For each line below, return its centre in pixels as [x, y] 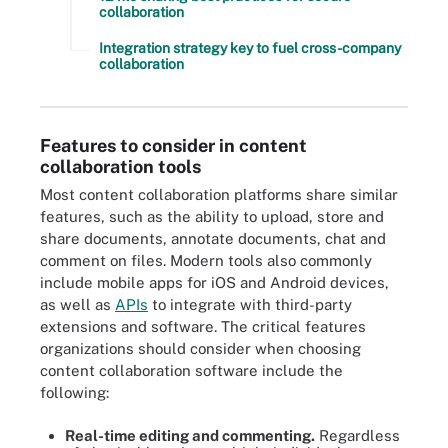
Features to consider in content [173, 145]
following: [74, 392]
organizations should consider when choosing [200, 348]
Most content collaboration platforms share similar [219, 194]
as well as [77, 304]
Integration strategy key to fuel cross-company [250, 48]
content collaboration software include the [191, 370]
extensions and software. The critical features [203, 326]
